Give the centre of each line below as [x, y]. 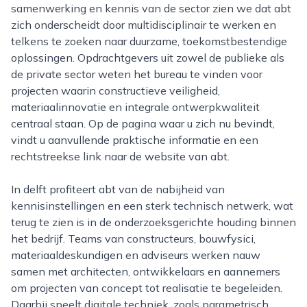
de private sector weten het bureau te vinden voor [137, 74]
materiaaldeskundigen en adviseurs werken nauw [136, 255]
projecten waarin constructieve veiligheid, [115, 90]
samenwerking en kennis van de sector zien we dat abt [151, 8]
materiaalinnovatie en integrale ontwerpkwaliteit [135, 107]
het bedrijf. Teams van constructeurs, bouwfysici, [133, 238]
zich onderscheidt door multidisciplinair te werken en [144, 25]
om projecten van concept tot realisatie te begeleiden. [147, 288]
